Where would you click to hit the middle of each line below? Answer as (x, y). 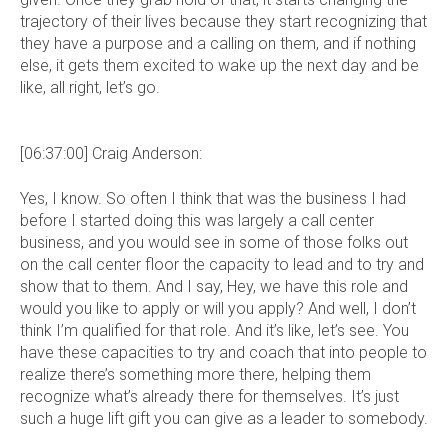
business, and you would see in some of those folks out (214, 242)
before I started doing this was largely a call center (197, 220)
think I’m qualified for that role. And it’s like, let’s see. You (214, 330)
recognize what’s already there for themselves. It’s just (209, 396)
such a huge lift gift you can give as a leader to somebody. (224, 418)
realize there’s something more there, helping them (195, 374)
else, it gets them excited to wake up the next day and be (219, 65)
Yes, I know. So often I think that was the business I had (213, 198)
